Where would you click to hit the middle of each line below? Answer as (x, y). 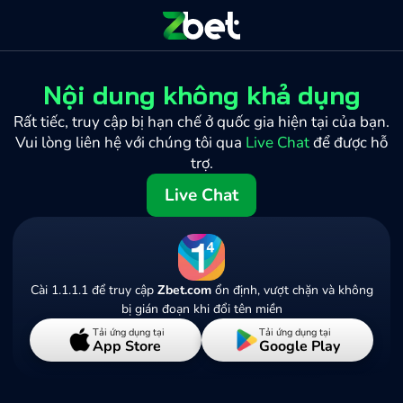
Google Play (300, 345)
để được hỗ (349, 143)
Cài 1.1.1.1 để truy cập (94, 291)
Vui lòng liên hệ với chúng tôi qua (130, 143)
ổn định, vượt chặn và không (292, 291)
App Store (126, 345)
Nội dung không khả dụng (201, 95)
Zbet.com (184, 291)
